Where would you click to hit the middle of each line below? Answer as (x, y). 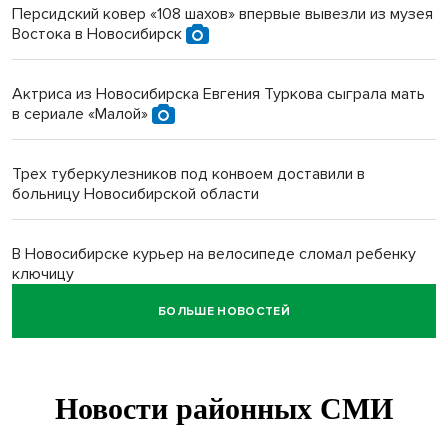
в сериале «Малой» (82, 114)
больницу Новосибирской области (135, 194)
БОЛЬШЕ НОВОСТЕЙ (224, 311)
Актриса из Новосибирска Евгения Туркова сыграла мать (218, 94)
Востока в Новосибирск (99, 34)
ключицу (43, 274)
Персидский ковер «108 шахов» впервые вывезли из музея (222, 14)
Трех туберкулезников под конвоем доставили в (188, 174)
